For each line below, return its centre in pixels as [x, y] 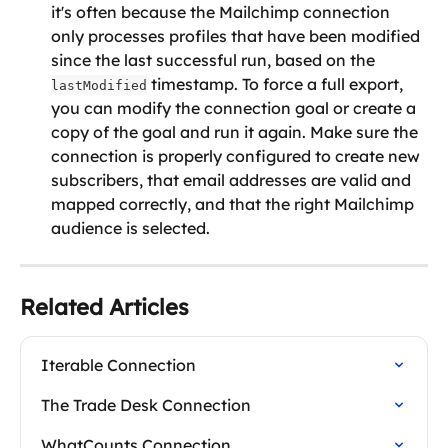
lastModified [99, 85]
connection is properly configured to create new [237, 155]
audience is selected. [130, 227]
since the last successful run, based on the [215, 59]
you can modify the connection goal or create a [235, 107]
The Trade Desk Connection [146, 404]
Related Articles [104, 306]
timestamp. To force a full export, [277, 83]
